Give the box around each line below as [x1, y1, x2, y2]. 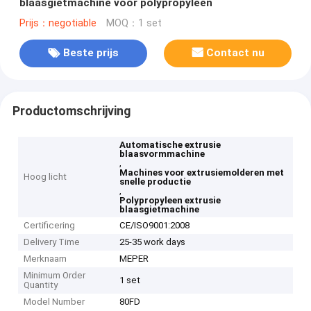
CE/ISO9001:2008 [119, 220, 190, 231]
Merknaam [24, 253, 67, 264]
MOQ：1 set [106, 17, 162, 29]
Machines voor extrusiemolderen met [119, 167, 285, 178]
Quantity [24, 280, 58, 291]
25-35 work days [119, 237, 186, 248]
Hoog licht [24, 171, 67, 183]
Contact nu [206, 47, 265, 60]
